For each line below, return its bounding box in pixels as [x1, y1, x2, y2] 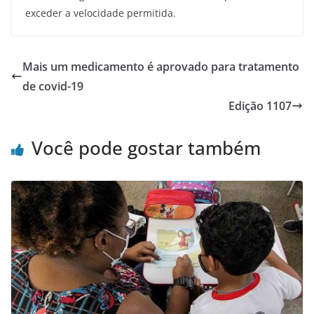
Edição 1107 [228, 97, 292, 114]
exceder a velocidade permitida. [25, 6, 176, 20]
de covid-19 [22, 78, 83, 94]
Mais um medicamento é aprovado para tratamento [22, 58, 299, 74]
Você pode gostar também [32, 135, 261, 161]
